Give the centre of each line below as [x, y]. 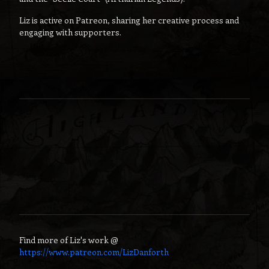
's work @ [99, 240]
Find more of [44, 240]
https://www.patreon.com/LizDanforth [94, 252]
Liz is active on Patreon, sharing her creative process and [129, 20]
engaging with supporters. [70, 32]
